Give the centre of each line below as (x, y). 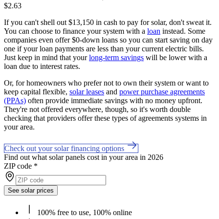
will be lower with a (175, 57)
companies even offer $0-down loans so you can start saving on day (108, 40)
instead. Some (183, 31)
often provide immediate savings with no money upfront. (114, 100)
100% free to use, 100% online (84, 212)
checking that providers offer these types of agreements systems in (105, 118)
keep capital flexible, (37, 91)
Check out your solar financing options (65, 148)
